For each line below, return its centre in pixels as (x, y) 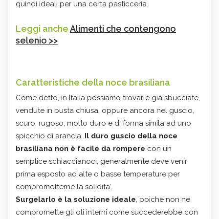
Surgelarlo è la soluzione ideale (76, 199)
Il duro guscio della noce (131, 136)
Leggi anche (43, 28)
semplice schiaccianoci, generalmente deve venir (101, 161)
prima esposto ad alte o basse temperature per (98, 174)
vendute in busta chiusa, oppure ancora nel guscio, (105, 110)
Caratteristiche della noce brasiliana (93, 82)
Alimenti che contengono (123, 28)
